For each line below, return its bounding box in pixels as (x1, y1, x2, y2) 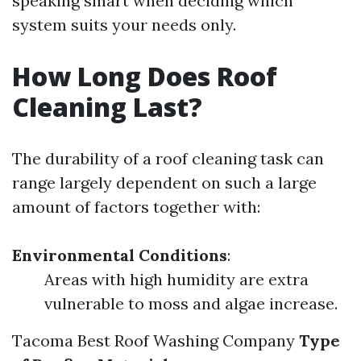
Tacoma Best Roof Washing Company (12, 330, 295, 351)
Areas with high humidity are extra (44, 269, 309, 289)
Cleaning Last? (12, 89, 202, 124)
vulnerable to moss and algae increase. (44, 293, 338, 313)
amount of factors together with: (12, 197, 260, 217)
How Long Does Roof (12, 59, 277, 93)
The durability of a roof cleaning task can (12, 148, 324, 168)
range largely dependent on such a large (12, 172, 317, 193)
